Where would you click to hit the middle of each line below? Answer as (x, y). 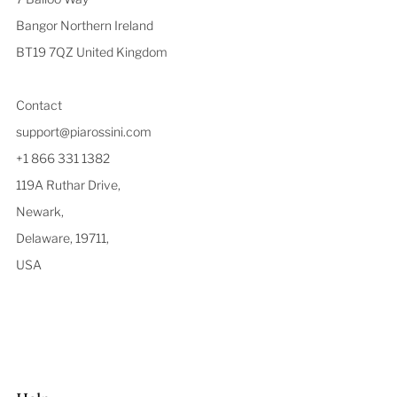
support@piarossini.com (84, 132)
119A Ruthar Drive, (68, 185)
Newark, (40, 212)
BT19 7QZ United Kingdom (92, 52)
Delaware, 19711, (62, 238)
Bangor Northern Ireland (85, 26)
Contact (39, 105)
